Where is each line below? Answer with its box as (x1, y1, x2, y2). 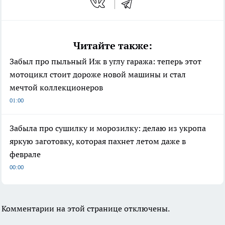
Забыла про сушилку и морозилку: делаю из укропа (10, 123, 206, 133)
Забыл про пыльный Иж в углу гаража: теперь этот (10, 56, 201, 66)
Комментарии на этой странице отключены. (2, 203, 170, 213)
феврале (10, 149, 41, 159)
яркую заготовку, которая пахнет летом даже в (10, 136, 186, 146)
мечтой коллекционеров (10, 82, 103, 92)
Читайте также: (73, 39, 152, 52)
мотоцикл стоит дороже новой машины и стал (10, 69, 186, 79)
